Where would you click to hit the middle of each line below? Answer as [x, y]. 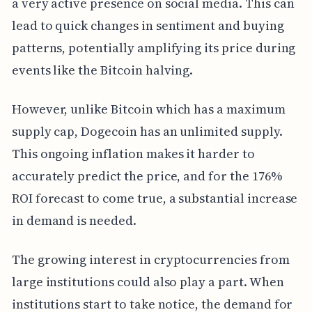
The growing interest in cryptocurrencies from [150, 259]
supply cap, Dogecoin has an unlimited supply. [147, 131]
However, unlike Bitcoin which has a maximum [148, 109]
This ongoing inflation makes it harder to [133, 153]
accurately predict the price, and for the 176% [147, 175]
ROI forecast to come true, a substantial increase [155, 198]
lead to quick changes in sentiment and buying [148, 25]
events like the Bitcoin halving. [102, 70]
